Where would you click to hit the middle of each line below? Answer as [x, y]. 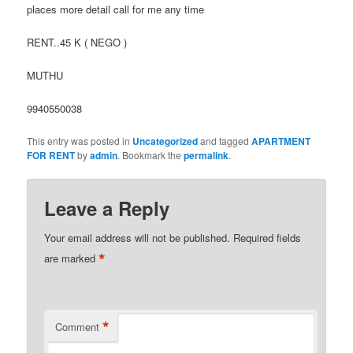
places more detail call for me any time [116, 9]
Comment [78, 326]
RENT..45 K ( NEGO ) [77, 43]
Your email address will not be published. [137, 237]
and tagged [225, 140]
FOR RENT [51, 155]
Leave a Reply [107, 208]
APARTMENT [281, 141]
